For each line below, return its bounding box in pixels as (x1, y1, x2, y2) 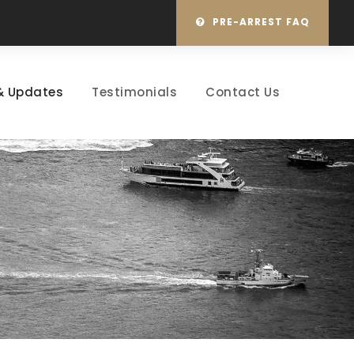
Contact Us (205, 84, 280, 100)
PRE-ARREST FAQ (213, 15, 310, 28)
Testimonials (92, 84, 177, 100)
